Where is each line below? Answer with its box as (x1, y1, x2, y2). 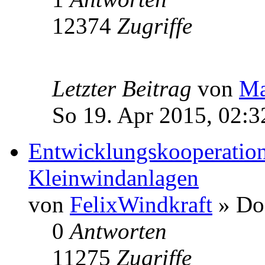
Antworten (70, 218, 167, 244)
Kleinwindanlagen (28, 164, 199, 190)
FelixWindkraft (70, 191, 212, 217)
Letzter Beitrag (52, 75, 198, 101)
